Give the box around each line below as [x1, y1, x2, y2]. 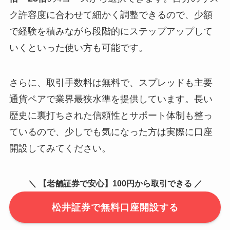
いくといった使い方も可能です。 [9, 42, 148, 53]
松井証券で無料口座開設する [51, 202, 179, 213]
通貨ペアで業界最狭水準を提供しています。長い [9, 93, 213, 104]
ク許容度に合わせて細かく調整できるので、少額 [9, 9, 213, 20]
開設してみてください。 [9, 143, 111, 154]
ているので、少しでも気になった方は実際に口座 [9, 126, 213, 137]
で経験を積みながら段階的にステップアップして [9, 26, 213, 36]
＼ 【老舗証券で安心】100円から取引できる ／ [28, 178, 202, 188]
